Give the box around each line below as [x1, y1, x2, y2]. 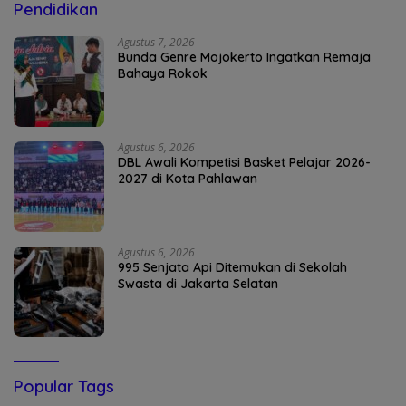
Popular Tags [14, 376, 114, 398]
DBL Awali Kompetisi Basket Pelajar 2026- [118, 154, 371, 171]
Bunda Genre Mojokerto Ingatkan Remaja [118, 49, 371, 66]
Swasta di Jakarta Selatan [118, 275, 278, 293]
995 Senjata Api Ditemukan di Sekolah [118, 259, 347, 276]
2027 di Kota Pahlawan [118, 170, 257, 188]
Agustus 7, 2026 [118, 34, 195, 51]
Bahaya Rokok [118, 65, 208, 82]
